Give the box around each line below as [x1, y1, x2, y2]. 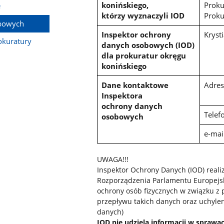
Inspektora [101, 90, 143, 101]
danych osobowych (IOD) [101, 40, 195, 50]
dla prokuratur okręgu [101, 50, 186, 61]
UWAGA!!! [97, 154, 129, 164]
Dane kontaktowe [101, 80, 169, 90]
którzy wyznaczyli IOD [101, 10, 185, 21]
